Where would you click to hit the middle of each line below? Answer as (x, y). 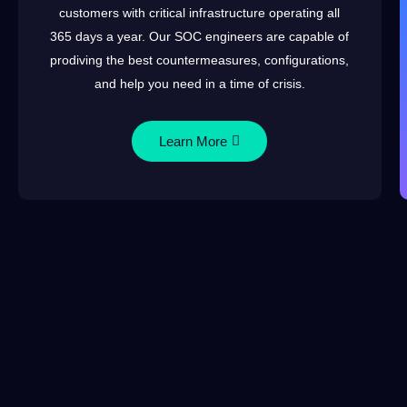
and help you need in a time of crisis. (199, 84)
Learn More (194, 141)
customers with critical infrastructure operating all (200, 13)
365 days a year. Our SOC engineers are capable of (200, 36)
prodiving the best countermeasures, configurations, (200, 60)
